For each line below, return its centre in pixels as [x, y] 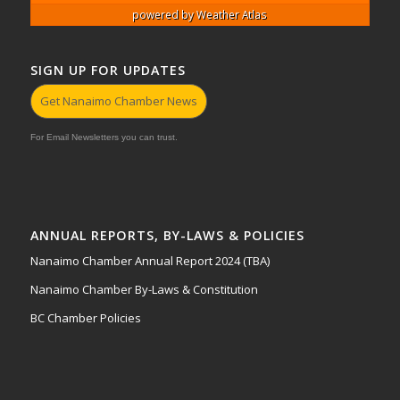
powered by [165, 14]
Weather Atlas [232, 14]
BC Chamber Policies [85, 318]
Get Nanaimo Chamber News [118, 100]
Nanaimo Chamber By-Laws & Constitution [144, 290]
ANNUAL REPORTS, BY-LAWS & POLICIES [167, 236]
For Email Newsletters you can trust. [104, 137]
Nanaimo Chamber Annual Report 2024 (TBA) [150, 261]
